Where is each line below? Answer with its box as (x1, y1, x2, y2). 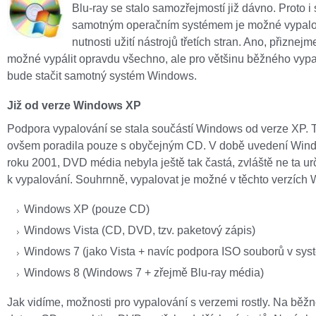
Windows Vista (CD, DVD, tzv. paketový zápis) (24, 224, 255, 236)
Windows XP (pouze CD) (24, 202, 150, 215)
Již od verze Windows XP (7, 99, 141, 111)
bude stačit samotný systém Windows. (7, 69, 197, 82)
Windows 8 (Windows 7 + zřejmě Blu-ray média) (24, 266, 264, 279)
